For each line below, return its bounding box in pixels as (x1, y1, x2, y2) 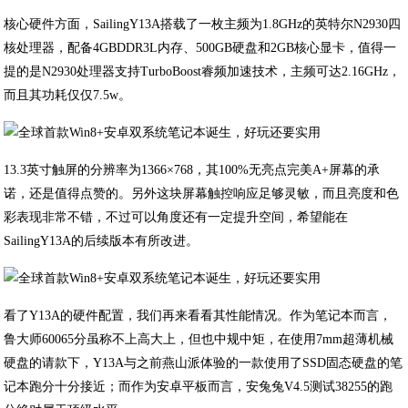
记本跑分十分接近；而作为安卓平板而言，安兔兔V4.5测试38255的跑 (4, 380, 393, 393)
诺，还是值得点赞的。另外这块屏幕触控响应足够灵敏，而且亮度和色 (4, 187, 400, 200)
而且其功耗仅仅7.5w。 (4, 88, 132, 102)
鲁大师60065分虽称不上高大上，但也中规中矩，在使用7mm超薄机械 (4, 332, 394, 346)
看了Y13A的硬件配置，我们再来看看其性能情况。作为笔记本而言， (4, 309, 393, 322)
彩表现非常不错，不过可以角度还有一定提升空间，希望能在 (4, 210, 349, 224)
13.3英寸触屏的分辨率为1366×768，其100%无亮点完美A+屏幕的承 (4, 163, 381, 177)
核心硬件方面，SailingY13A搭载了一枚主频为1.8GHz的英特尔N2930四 (4, 17, 402, 31)
